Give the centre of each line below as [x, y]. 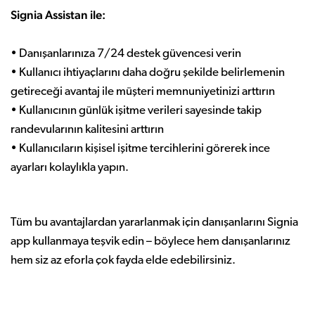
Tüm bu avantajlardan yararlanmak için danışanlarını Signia [154, 222]
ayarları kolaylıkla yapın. [70, 167]
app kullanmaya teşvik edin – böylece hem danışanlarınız [150, 241]
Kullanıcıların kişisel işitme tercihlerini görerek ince [144, 148]
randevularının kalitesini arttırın [87, 129]
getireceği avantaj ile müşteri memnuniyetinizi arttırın [143, 91]
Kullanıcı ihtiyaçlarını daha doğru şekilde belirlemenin [152, 72]
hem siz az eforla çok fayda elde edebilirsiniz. [123, 260]
